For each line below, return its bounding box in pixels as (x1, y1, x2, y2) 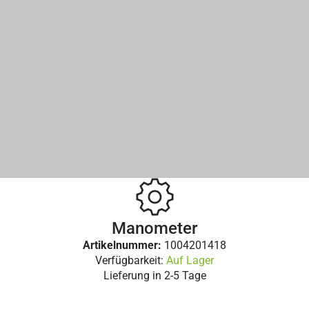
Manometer (112, 218, 197, 238)
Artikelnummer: (83, 238, 164, 252)
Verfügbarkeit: (95, 253, 166, 267)
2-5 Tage (163, 268, 206, 282)
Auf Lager (166, 253, 214, 267)
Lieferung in (103, 268, 164, 282)
